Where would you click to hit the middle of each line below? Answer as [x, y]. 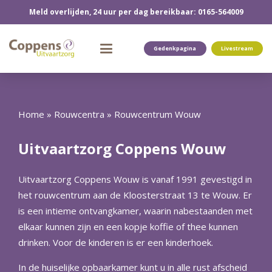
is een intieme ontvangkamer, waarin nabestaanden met [135, 210]
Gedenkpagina [175, 48]
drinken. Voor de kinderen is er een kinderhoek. [116, 242]
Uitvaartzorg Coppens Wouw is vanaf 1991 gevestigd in [135, 179]
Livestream [237, 48]
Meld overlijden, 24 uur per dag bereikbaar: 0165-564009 [136, 12]
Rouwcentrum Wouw [158, 114]
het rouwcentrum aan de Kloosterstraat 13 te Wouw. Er [135, 195]
